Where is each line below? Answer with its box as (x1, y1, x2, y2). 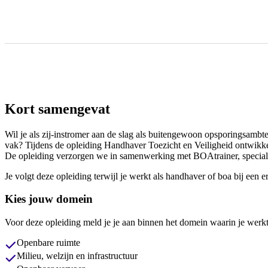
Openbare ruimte (17, 237, 80, 248)
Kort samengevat (5, 100, 110, 117)
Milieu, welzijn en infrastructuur (17, 251, 138, 261)
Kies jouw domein (5, 193, 93, 206)
